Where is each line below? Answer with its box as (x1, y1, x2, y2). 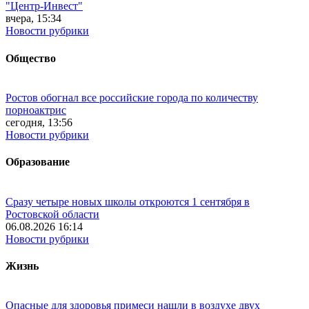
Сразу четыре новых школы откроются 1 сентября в (6, 195, 250, 208)
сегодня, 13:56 (6, 117, 72, 128)
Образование (6, 156, 70, 168)
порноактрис (6, 104, 66, 116)
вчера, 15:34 (6, 12, 61, 25)
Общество (6, 52, 56, 64)
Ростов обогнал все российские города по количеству (6, 92, 258, 103)
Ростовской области (6, 208, 99, 220)
